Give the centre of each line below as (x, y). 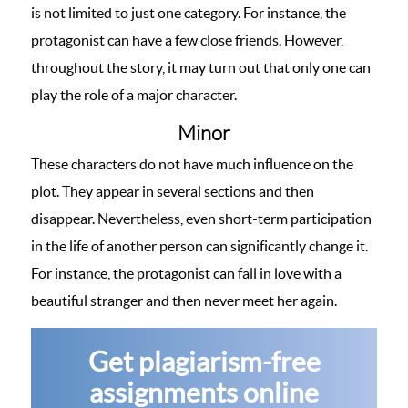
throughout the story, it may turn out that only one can (201, 67)
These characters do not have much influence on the (192, 164)
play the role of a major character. (135, 95)
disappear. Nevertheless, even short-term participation (201, 219)
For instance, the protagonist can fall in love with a (186, 273)
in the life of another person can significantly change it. (199, 246)
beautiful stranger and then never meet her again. (184, 301)
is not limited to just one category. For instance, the (189, 13)
